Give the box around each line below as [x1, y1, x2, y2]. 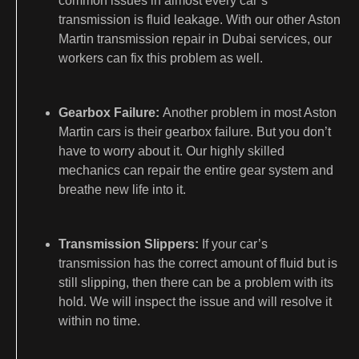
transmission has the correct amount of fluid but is [58, 256, 338, 270]
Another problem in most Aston [163, 105, 337, 119]
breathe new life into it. [58, 182, 190, 196]
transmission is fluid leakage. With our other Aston [58, 12, 341, 26]
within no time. [58, 313, 144, 328]
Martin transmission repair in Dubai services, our [58, 31, 333, 46]
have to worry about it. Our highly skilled [58, 143, 285, 158]
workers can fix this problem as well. [58, 50, 267, 65]
